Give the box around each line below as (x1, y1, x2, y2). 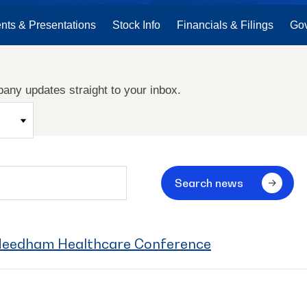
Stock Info (112, 19, 160, 31)
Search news (174, 176, 243, 190)
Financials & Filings (176, 19, 273, 31)
